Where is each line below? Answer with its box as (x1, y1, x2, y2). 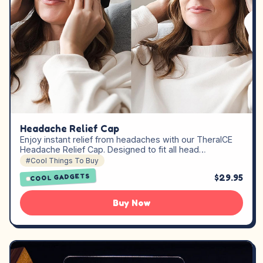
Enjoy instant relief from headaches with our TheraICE (20, 134, 232, 145)
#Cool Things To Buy (26, 156, 99, 166)
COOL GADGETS (30, 171, 90, 183)
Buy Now (113, 197, 150, 209)
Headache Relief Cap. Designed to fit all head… (20, 144, 206, 155)
